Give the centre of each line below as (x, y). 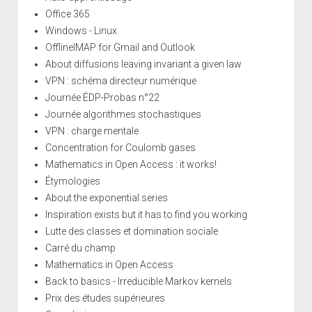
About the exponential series (106, 197)
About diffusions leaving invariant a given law (143, 64)
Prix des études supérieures (105, 298)
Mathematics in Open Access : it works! (131, 164)
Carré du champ (80, 248)
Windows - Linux (81, 30)
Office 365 (67, 14)
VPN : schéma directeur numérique (120, 80)
